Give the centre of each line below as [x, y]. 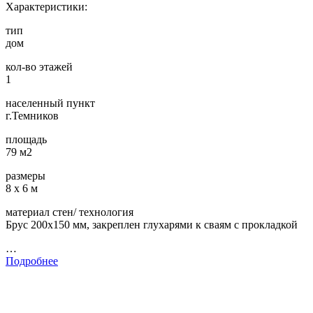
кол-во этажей [39, 67]
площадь [26, 140]
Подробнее [32, 261]
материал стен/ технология [70, 212]
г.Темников [32, 116]
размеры [26, 176]
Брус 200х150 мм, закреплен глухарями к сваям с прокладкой [152, 225]
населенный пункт [50, 103]
